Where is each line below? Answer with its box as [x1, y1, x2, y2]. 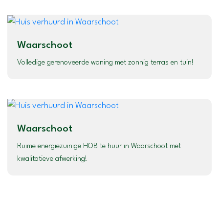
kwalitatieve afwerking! [17, 155, 88, 163]
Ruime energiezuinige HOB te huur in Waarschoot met [17, 143, 181, 151]
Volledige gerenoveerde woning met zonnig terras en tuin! [17, 59, 194, 66]
